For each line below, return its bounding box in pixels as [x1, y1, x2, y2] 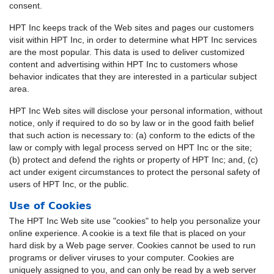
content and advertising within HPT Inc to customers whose [9, 59, 238, 69]
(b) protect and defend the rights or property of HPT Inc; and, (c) [9, 155, 258, 165]
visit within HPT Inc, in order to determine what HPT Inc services [9, 35, 257, 45]
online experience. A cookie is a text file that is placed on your [9, 228, 246, 238]
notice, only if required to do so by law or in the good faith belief [9, 118, 254, 128]
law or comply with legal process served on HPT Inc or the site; [9, 143, 252, 152]
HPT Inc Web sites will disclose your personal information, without [9, 106, 262, 116]
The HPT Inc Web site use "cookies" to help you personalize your [9, 216, 261, 226]
